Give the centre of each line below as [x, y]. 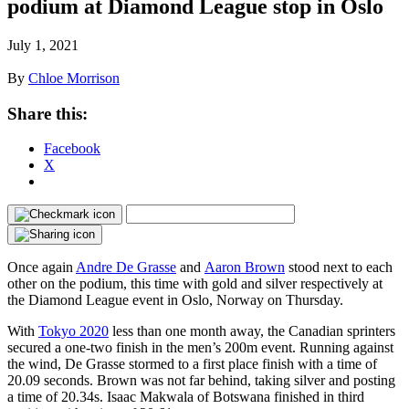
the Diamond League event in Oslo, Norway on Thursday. [175, 300]
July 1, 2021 [43, 45]
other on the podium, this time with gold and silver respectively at [195, 284]
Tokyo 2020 [73, 331]
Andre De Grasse [126, 267]
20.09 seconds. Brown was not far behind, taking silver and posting [201, 381]
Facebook [72, 149]
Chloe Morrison [74, 78]
